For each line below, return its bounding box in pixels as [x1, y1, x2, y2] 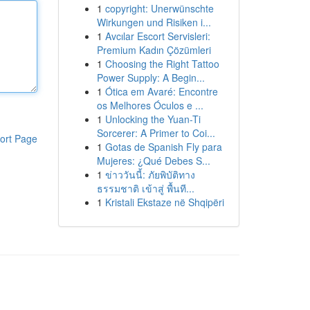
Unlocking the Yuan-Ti [104, 112, 201, 126]
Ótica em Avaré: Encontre [104, 84, 218, 98]
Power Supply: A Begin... [96, 71, 205, 84]
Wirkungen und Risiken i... [96, 15, 211, 29]
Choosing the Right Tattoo [104, 57, 219, 71]
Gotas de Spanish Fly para [104, 140, 222, 154]
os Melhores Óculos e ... [96, 98, 203, 112]
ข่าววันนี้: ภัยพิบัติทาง [104, 167, 195, 181]
